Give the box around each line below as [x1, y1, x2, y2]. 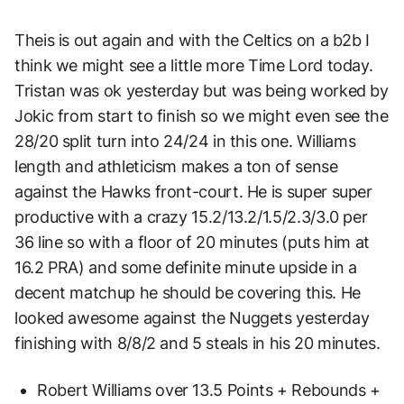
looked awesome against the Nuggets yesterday [14, 308, 370, 327]
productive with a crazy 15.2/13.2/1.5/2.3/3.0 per [14, 207, 368, 226]
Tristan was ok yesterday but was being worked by [14, 80, 389, 100]
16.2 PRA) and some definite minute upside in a [14, 257, 357, 277]
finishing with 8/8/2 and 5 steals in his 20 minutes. [14, 333, 381, 353]
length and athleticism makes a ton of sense [14, 156, 338, 176]
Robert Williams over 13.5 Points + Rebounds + [37, 380, 381, 399]
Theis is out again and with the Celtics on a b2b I [14, 30, 371, 50]
